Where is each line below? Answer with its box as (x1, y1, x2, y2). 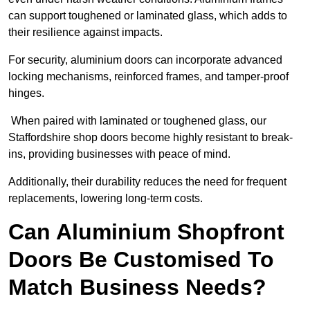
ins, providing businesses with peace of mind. (8, 148, 230, 161)
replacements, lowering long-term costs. (8, 192, 203, 205)
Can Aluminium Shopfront (8, 219, 284, 245)
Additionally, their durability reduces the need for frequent (8, 176, 286, 188)
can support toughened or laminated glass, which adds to (8, 10, 287, 22)
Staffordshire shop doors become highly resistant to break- (8, 131, 293, 144)
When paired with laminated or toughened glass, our (8, 115, 266, 127)
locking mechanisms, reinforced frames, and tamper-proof (8, 71, 289, 83)
